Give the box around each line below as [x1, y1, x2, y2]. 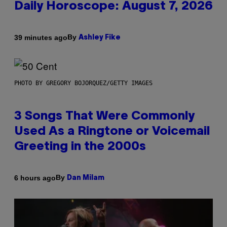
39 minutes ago [14, 33, 67, 42]
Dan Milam [67, 175, 104, 182]
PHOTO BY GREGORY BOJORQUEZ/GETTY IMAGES [14, 80, 153, 87]
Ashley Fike [79, 34, 121, 42]
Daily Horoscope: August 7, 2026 [14, 1, 213, 13]
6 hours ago [14, 173, 56, 182]
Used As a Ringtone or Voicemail [14, 126, 210, 138]
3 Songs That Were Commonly [14, 111, 195, 123]
